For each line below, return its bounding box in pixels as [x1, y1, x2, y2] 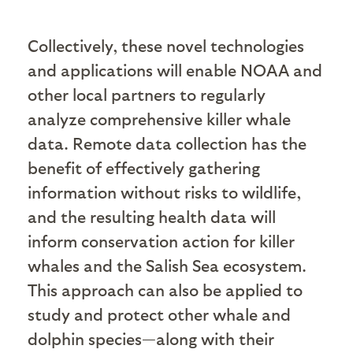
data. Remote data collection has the [28, 132, 307, 153]
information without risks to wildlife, [28, 181, 301, 202]
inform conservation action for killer [28, 230, 295, 251]
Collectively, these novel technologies [28, 35, 304, 55]
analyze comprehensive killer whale [28, 108, 291, 128]
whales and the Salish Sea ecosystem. [28, 255, 307, 275]
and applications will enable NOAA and [28, 59, 322, 80]
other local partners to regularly [28, 84, 266, 104]
